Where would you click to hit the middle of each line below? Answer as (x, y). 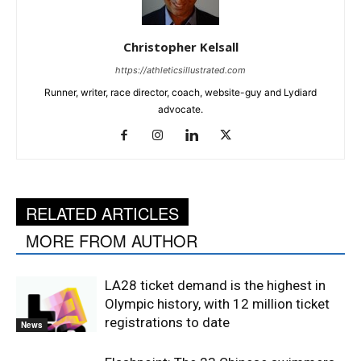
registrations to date (167, 322)
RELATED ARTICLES (102, 213)
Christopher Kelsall (180, 47)
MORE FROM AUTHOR (112, 241)
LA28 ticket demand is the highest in (215, 285)
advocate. (180, 109)
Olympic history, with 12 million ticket (217, 304)
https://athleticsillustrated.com (180, 70)
